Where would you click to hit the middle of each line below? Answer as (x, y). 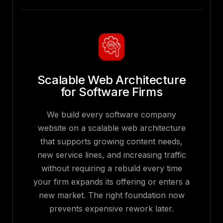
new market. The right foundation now (111, 195)
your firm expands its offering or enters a (111, 182)
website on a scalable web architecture (111, 128)
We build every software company (111, 115)
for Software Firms (111, 92)
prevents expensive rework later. (111, 209)
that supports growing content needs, (111, 142)
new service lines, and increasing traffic (111, 155)
